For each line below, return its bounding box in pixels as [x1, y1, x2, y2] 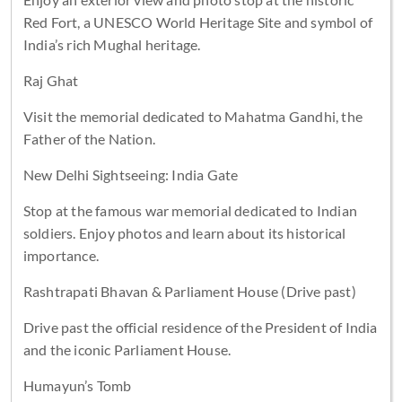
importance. [22, 246, 99, 264]
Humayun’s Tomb [22, 376, 132, 394]
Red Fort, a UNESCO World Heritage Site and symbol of [22, 13, 373, 31]
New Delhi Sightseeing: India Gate [22, 165, 239, 183]
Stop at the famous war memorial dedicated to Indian [22, 201, 357, 219]
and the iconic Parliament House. [22, 340, 232, 358]
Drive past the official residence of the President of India [22, 318, 378, 336]
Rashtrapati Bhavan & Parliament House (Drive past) [22, 282, 356, 300]
